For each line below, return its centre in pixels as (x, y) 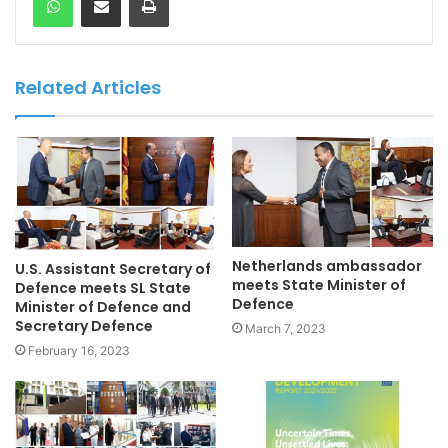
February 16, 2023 (79, 351)
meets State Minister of (319, 284)
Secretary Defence (84, 326)
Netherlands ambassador (327, 265)
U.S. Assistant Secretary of (113, 269)
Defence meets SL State (103, 288)
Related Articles (88, 87)
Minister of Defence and (103, 307)
